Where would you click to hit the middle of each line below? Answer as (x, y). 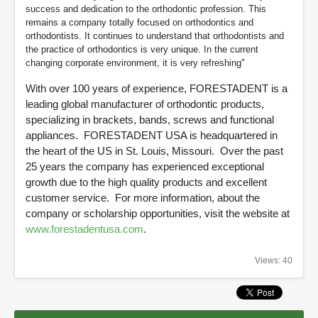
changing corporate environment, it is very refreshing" (135, 63)
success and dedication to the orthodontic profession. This (146, 9)
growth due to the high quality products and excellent (146, 182)
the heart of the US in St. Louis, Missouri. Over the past (154, 151)
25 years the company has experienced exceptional (145, 166)
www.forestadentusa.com (84, 229)
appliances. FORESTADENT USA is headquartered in (152, 135)
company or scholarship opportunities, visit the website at (158, 213)
